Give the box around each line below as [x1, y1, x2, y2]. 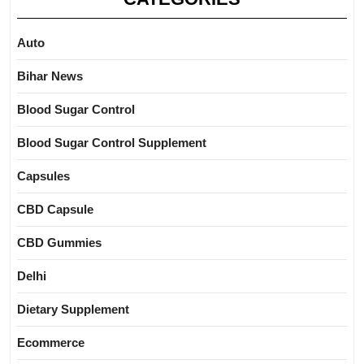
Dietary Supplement [17, 302, 129, 317]
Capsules [17, 169, 70, 184]
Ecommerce [17, 336, 84, 350]
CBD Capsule [17, 202, 93, 217]
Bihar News [17, 69, 83, 84]
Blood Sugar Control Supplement [17, 136, 206, 150]
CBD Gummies [17, 236, 102, 250]
